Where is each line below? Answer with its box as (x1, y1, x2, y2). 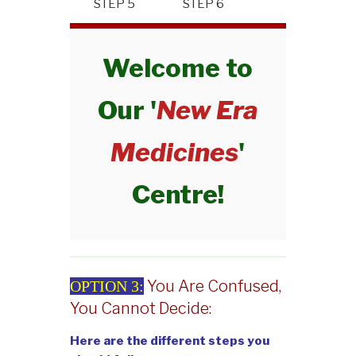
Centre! (131, 178, 224, 210)
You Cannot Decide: (69, 299, 211, 319)
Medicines (110, 136, 239, 168)
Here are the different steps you (69, 334, 269, 349)
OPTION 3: (69, 277, 144, 296)
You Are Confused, (146, 277, 281, 296)
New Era (157, 94, 258, 126)
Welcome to (103, 52, 253, 83)
